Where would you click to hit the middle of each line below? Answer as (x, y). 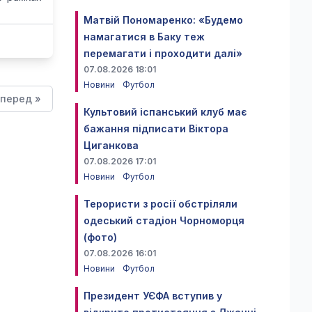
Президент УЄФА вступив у (153, 296)
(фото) (100, 237)
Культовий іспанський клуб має (165, 112)
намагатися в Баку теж (144, 37)
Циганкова (111, 145)
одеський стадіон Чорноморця (164, 220)
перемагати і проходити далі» (163, 53)
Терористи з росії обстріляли (161, 204)
